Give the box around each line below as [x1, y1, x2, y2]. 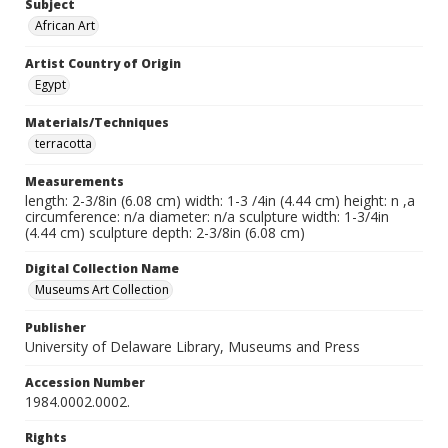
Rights [25, 429, 67, 446]
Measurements [25, 173, 124, 190]
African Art [35, 17, 95, 34]
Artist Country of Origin [25, 55, 181, 72]
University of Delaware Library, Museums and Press [25, 337, 360, 356]
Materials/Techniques [25, 114, 169, 131]
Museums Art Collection [35, 281, 169, 298]
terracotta [35, 135, 92, 152]
